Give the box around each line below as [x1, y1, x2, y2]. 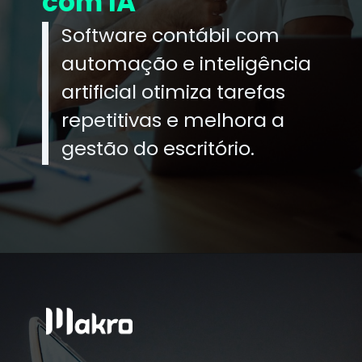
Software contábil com [61, 21, 280, 48]
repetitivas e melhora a [61, 106, 285, 133]
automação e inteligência [61, 49, 312, 77]
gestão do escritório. [61, 134, 255, 162]
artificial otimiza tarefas [61, 78, 286, 105]
